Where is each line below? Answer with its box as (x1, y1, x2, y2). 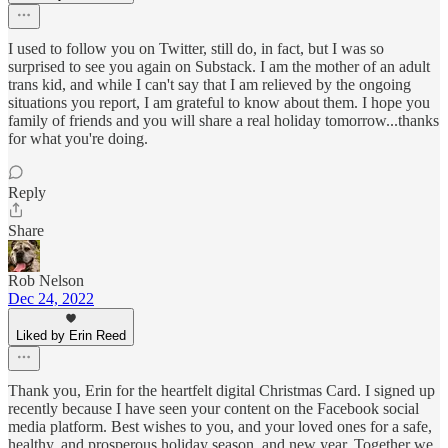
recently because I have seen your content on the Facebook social (8, 400, 419, 417)
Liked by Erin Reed (16, 328, 126, 343)
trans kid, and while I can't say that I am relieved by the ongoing (8, 76, 411, 93)
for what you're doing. (8, 130, 148, 147)
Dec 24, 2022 (8, 290, 94, 307)
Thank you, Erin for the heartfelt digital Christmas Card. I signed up (8, 382, 435, 399)
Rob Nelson (8, 272, 84, 289)
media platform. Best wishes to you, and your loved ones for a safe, (8, 418, 432, 435)
